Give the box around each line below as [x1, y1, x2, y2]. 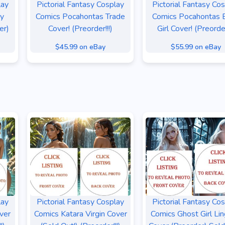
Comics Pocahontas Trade [36, 11, 125, 22]
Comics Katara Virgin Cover [34, 208, 127, 219]
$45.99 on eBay [55, 42, 105, 52]
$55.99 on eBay [171, 42, 221, 52]
